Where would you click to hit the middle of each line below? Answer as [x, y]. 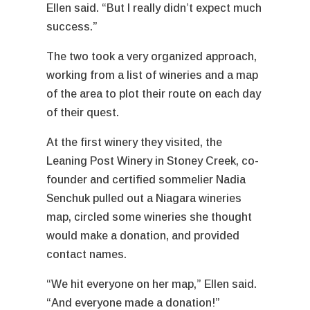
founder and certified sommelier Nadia [146, 179]
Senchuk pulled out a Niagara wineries [144, 198]
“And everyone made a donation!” [135, 302]
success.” [74, 26]
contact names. [90, 254]
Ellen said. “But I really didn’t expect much [154, 8]
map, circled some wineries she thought [149, 217]
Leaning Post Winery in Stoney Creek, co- [153, 161]
